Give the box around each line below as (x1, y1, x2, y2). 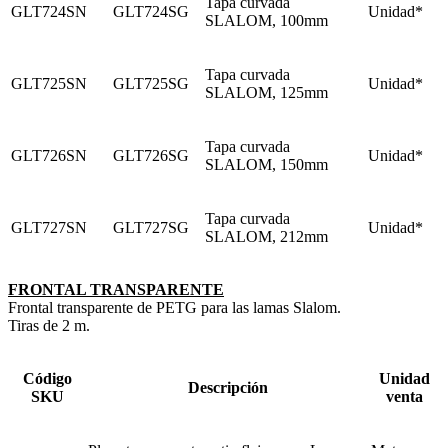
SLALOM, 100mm (205, 12, 328, 30)
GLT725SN (11, 75, 87, 93)
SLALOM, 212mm (205, 228, 328, 246)
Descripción (187, 379, 268, 397)
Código (23, 370, 72, 388)
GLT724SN (11, 3, 87, 21)
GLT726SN (11, 147, 87, 165)
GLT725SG (113, 75, 189, 93)
